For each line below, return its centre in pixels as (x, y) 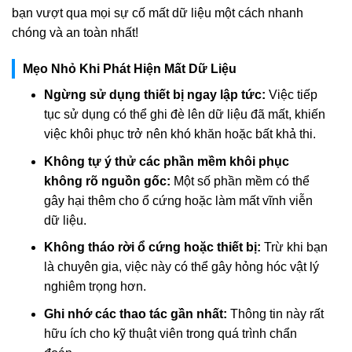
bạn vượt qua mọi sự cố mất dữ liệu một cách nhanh (158, 13)
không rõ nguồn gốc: (107, 181)
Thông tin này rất (275, 313)
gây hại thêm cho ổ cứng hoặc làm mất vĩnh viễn (178, 200)
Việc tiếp (291, 94)
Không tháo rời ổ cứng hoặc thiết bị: (152, 247)
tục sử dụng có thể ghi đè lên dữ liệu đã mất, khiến (184, 114)
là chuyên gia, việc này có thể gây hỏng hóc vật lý (181, 267)
